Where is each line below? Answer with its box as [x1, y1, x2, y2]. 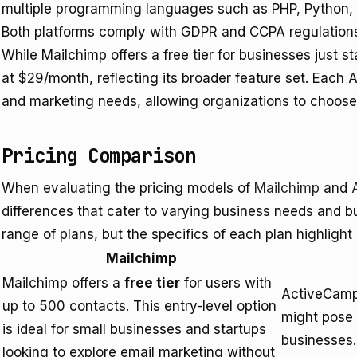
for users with [180, 275, 272, 291]
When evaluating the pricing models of [2, 180, 254, 196]
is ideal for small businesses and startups [2, 321, 266, 337]
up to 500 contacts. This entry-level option [2, 298, 277, 314]
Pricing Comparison [2, 143, 196, 168]
